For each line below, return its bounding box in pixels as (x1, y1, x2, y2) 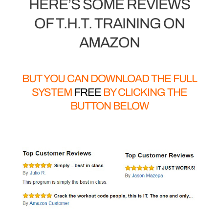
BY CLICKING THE (101, 86, 187, 98)
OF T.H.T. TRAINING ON (34, 15, 185, 31)
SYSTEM (31, 86, 74, 98)
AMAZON (79, 34, 140, 50)
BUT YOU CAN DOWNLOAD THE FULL (22, 72, 197, 85)
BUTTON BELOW (70, 100, 149, 112)
